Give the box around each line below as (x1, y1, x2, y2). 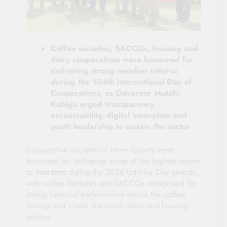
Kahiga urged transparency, (51, 98, 156, 110)
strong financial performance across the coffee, (26, 188, 187, 201)
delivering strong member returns (51, 65, 177, 77)
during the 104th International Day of (51, 76, 192, 88)
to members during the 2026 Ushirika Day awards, (26, 166, 198, 178)
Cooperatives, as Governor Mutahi (51, 87, 179, 99)
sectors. (26, 211, 52, 223)
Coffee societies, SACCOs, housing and (51, 43, 198, 55)
